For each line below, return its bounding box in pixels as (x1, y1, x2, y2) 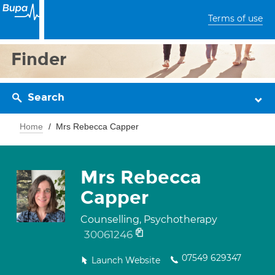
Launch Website (91, 255, 160, 266)
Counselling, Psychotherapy (80, 214, 217, 225)
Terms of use (208, 13, 263, 24)
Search (28, 91, 64, 104)
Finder (11, 48, 67, 70)
